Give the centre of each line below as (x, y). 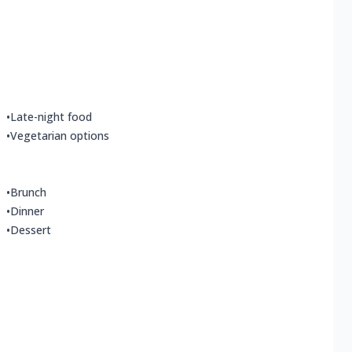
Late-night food (51, 117)
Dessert (31, 230)
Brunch (28, 192)
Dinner (27, 211)
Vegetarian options (60, 136)
